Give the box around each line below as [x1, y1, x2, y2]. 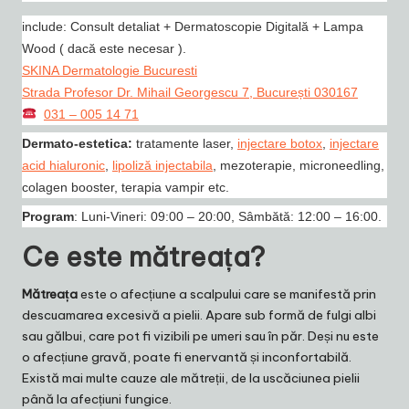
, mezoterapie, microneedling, [213, 157, 384, 173]
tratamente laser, [132, 135, 237, 151]
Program [22, 208, 74, 224]
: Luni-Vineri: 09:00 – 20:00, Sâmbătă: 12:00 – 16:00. [74, 208, 382, 224]
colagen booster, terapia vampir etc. [22, 179, 229, 194]
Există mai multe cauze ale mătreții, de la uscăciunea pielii [22, 369, 360, 386]
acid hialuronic [22, 157, 105, 173]
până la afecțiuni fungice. [22, 390, 172, 407]
